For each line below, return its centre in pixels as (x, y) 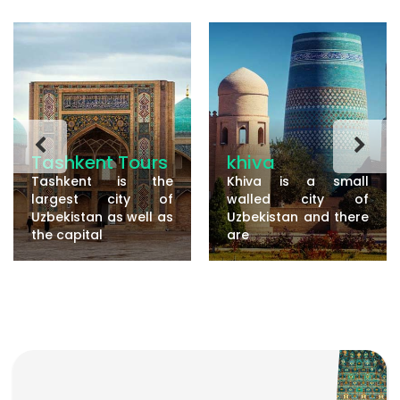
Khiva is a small (298, 181)
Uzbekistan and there (298, 217)
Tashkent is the (102, 181)
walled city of (298, 199)
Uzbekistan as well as (102, 217)
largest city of (102, 199)
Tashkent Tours (100, 162)
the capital (67, 234)
